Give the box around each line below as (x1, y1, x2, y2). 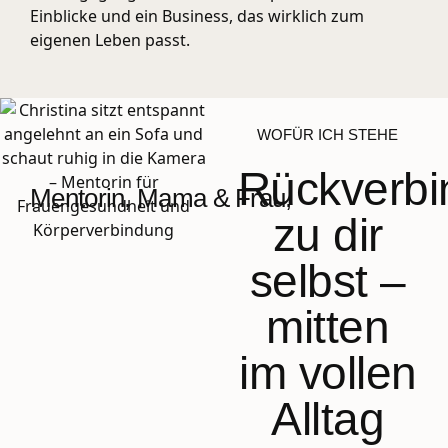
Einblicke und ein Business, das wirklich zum (30, 5, 364, 27)
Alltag (271, 393, 385, 445)
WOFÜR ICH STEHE (257, 126, 399, 143)
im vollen (239, 347, 417, 399)
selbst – (249, 255, 406, 307)
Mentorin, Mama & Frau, (30, 183, 292, 213)
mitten (266, 301, 390, 353)
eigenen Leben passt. (30, 29, 190, 51)
